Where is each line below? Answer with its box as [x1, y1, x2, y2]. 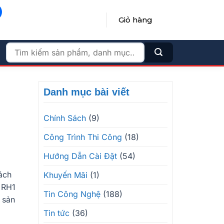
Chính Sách [43, 113, 86, 123]
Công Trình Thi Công [43, 132, 122, 142]
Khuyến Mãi [43, 170, 87, 180]
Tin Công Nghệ [43, 189, 100, 199]
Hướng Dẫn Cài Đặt [43, 151, 117, 161]
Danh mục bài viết [43, 86, 129, 97]
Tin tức [43, 208, 69, 218]
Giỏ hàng [118, 15, 152, 24]
